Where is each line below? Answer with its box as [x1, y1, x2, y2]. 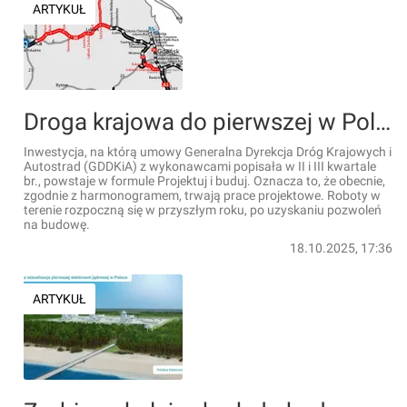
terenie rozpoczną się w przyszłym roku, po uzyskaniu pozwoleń [24, 203, 382, 217]
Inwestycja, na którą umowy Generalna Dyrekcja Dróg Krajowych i [24, 144, 392, 159]
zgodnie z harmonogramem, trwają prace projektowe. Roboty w [24, 188, 381, 203]
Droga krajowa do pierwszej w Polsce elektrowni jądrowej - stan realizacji [375, 108, 391, 135]
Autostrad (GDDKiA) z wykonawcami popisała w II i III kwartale [24, 159, 376, 174]
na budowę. [24, 217, 90, 232]
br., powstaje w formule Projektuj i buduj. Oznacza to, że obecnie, [24, 174, 385, 188]
